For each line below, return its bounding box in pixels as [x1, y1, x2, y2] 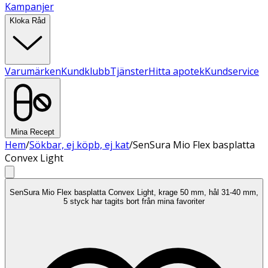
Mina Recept [11, 127, 54, 136]
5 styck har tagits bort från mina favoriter [63, 197, 205, 206]
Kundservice [205, 65, 259, 78]
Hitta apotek [148, 65, 205, 78]
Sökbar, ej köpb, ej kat [29, 138, 129, 151]
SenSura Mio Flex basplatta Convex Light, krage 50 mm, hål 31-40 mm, [10, 188, 258, 197]
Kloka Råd [10, 16, 45, 25]
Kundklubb [61, 65, 110, 78]
